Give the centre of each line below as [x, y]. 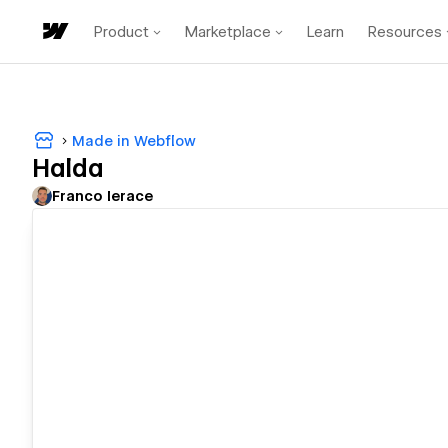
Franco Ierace [102, 196]
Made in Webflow [134, 140]
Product [121, 31]
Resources [405, 31]
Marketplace [228, 31]
